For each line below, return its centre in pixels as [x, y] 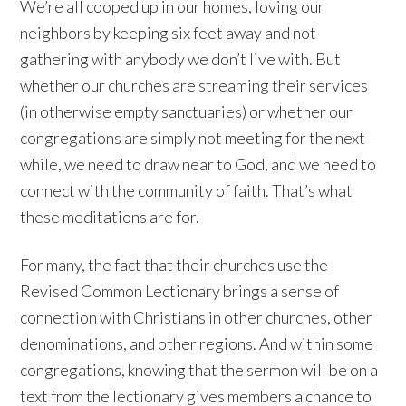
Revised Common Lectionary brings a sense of [180, 291]
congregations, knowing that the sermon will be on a [199, 370]
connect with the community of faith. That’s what [187, 191]
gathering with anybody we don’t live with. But [181, 59]
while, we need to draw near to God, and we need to [198, 164]
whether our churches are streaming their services [194, 86]
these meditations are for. [110, 217]
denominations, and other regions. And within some [197, 344]
